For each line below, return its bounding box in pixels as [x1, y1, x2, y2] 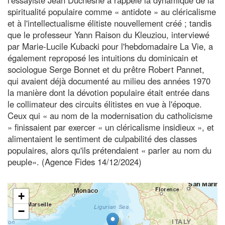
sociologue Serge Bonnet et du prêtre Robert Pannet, [8, 63, 204, 75]
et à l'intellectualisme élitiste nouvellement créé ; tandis [8, 17, 211, 29]
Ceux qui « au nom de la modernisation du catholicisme [8, 109, 212, 122]
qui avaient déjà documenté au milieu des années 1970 [8, 74, 210, 87]
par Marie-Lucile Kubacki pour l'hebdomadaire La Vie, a [8, 40, 213, 52]
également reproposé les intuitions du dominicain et [8, 51, 198, 64]
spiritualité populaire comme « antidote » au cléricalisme [8, 5, 216, 18]
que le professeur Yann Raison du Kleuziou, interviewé [8, 28, 209, 41]
